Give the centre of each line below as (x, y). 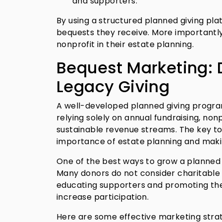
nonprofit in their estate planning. (125, 44)
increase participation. (103, 197)
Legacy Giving (113, 86)
